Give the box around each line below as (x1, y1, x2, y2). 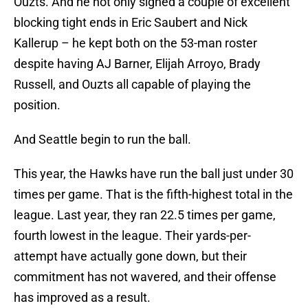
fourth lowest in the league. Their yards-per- (14, 228, 251, 243)
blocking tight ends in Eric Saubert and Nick (14, 15, 247, 30)
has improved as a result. (14, 290, 151, 305)
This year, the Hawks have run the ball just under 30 (14, 166, 294, 181)
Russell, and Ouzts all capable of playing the (14, 77, 251, 92)
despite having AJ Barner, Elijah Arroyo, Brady (14, 56, 261, 71)
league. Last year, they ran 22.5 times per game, (14, 208, 276, 223)
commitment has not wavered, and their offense (14, 269, 276, 285)
